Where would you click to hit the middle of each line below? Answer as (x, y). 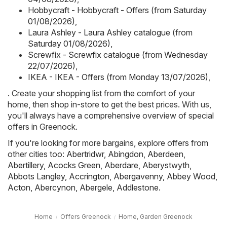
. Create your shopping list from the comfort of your (101, 93)
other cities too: (37, 154)
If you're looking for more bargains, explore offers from (108, 143)
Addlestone (138, 187)
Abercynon (55, 187)
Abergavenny (138, 176)
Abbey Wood (191, 176)
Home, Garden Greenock (156, 216)
